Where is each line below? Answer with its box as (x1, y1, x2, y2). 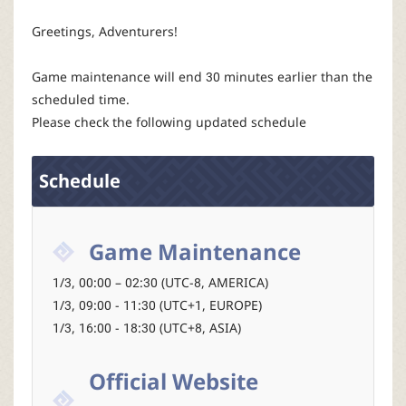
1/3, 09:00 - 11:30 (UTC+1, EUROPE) (53, 296, 262, 314)
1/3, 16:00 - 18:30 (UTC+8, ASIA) (53, 319, 241, 337)
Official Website (89, 366, 258, 397)
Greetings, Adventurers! (32, 23, 178, 41)
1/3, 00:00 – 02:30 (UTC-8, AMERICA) (53, 274, 268, 292)
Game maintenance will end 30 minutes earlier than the (32, 68, 372, 86)
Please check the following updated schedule (32, 113, 306, 131)
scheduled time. (32, 91, 130, 109)
